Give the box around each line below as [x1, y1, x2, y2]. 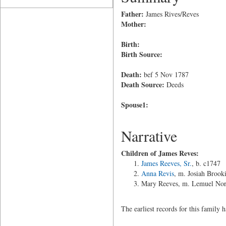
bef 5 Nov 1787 [141, 70, 189, 79]
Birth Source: [121, 49, 162, 60]
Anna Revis [141, 168, 174, 178]
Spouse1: [121, 99, 148, 110]
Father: [121, 9, 144, 19]
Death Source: [121, 79, 164, 90]
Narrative [121, 126, 177, 146]
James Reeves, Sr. [141, 158, 192, 168]
